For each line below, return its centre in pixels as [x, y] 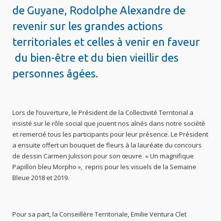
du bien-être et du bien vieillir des [96, 57]
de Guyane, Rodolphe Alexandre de [99, 10]
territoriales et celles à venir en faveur [106, 41]
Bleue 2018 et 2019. [41, 177]
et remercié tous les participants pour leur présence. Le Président [110, 134]
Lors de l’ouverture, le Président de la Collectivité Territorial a [103, 112]
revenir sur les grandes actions [88, 26]
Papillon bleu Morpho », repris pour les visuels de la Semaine [105, 166]
